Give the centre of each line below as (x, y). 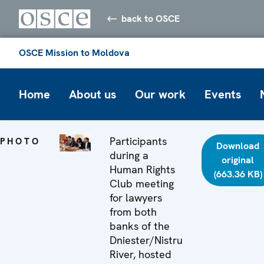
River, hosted (141, 254)
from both (133, 212)
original (238, 160)
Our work (160, 94)
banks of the (140, 226)
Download (238, 146)
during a (129, 155)
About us (93, 94)
